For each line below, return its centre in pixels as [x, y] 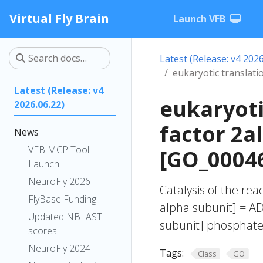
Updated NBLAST [65, 217]
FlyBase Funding [62, 199]
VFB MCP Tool [59, 150]
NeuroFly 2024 [59, 248]
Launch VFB [199, 19]
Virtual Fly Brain [59, 18]
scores [43, 231]
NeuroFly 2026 [59, 181]
